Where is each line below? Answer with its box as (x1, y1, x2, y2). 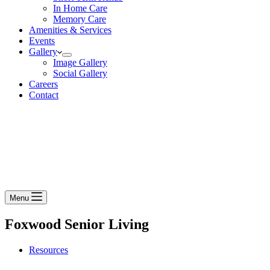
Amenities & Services (29, 25, 111, 35)
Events (29, 36, 55, 46)
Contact (29, 90, 58, 100)
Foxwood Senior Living (5, 216, 149, 232)
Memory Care (53, 14, 106, 24)
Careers (29, 79, 58, 89)
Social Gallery (53, 68, 107, 78)
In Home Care (53, 3, 107, 13)
